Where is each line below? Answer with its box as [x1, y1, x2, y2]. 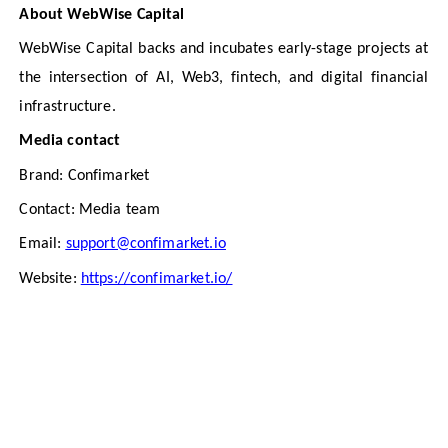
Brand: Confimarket [19, 167, 150, 184]
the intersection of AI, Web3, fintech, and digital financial [19, 70, 429, 87]
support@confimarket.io [65, 236, 226, 253]
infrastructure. [19, 99, 116, 116]
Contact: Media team [19, 202, 161, 219]
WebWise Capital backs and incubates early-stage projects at [19, 41, 429, 58]
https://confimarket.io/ [80, 270, 233, 287]
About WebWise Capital [19, 6, 185, 23]
